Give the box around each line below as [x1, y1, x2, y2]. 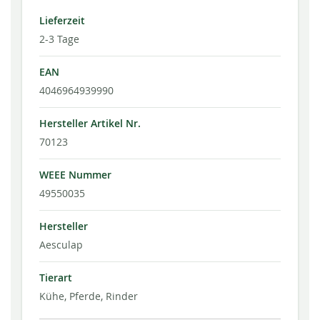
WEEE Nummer [39, 169, 111, 181]
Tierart [39, 271, 72, 284]
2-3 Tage [39, 32, 79, 46]
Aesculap [39, 238, 83, 251]
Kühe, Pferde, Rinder [39, 289, 138, 303]
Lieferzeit [39, 14, 85, 27]
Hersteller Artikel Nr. [39, 117, 141, 130]
